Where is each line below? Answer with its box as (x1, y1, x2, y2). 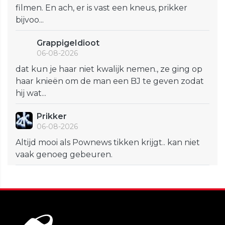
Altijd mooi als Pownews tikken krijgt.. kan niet (16, 138, 200, 148)
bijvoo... (16, 15, 44, 25)
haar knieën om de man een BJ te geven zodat (16, 76, 204, 86)
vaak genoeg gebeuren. (16, 150, 113, 160)
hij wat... (16, 88, 46, 98)
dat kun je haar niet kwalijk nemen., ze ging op (16, 64, 202, 74)
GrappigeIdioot (37, 38, 99, 48)
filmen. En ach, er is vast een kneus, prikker (16, 3, 187, 13)
